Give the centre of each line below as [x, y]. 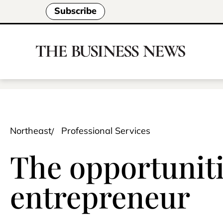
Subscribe [75, 11]
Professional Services [106, 131]
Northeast [31, 131]
